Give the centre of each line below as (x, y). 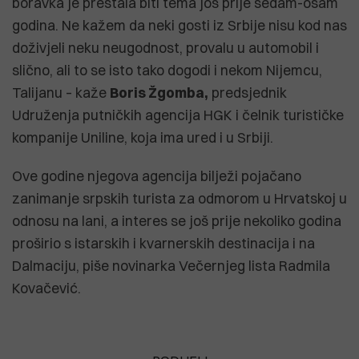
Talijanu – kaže (61, 92)
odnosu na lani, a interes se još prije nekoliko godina (177, 220)
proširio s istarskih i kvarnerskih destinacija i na (163, 243)
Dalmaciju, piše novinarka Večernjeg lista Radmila (171, 265)
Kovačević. (46, 288)
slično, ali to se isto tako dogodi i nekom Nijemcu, (167, 70)
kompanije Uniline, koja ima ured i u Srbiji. (143, 137)
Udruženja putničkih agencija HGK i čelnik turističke (178, 115)
